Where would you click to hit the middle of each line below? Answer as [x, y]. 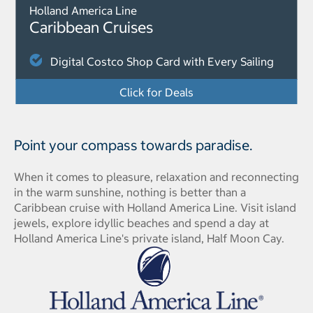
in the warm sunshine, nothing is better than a [130, 192]
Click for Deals [156, 92]
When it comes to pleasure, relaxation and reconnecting [156, 177]
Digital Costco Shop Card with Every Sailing [162, 61]
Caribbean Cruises [92, 27]
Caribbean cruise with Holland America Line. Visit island [155, 208]
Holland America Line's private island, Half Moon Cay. [149, 238]
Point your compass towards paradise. [133, 145]
